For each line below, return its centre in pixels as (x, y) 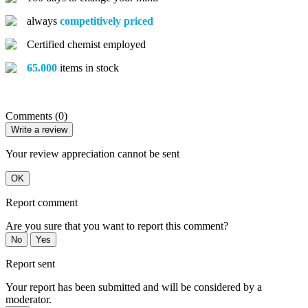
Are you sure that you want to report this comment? (117, 226)
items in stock (88, 68)
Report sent (30, 264)
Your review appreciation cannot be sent (92, 154)
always (43, 21)
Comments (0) (36, 116)
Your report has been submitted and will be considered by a (134, 287)
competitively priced (107, 21)
